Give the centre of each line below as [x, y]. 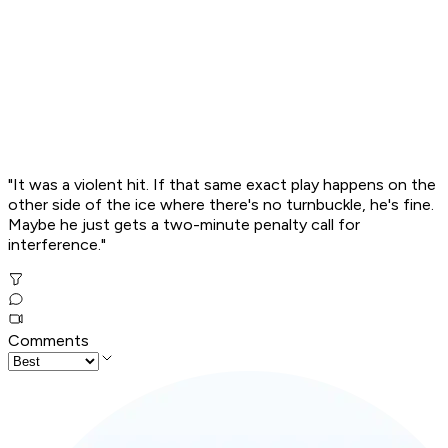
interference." [57, 245]
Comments [48, 341]
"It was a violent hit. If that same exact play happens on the [222, 185]
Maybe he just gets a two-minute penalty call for [184, 225]
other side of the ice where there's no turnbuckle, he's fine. [221, 205]
